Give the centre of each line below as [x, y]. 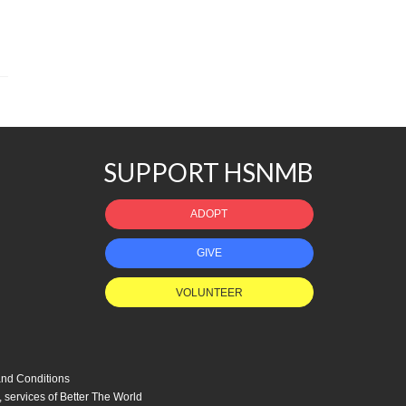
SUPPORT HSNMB [208, 172]
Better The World [101, 396]
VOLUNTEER [209, 292]
